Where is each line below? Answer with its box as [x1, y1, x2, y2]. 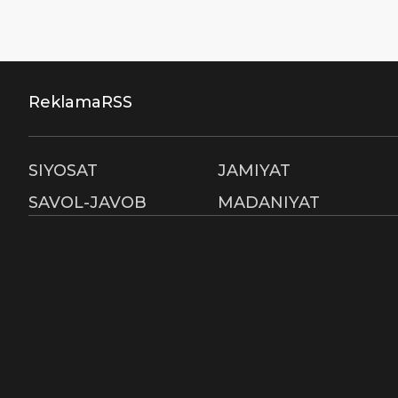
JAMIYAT [218, 161, 291, 180]
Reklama [28, 92, 101, 112]
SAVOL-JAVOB [28, 193, 147, 212]
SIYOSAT [28, 161, 98, 180]
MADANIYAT [218, 193, 321, 212]
